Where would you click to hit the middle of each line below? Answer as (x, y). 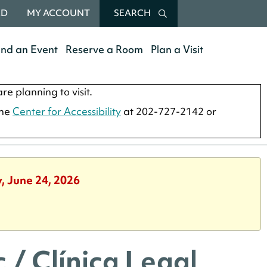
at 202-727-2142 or (169, 111)
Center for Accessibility (67, 111)
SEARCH (132, 13)
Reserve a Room (104, 49)
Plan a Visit (177, 49)
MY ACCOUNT (58, 13)
